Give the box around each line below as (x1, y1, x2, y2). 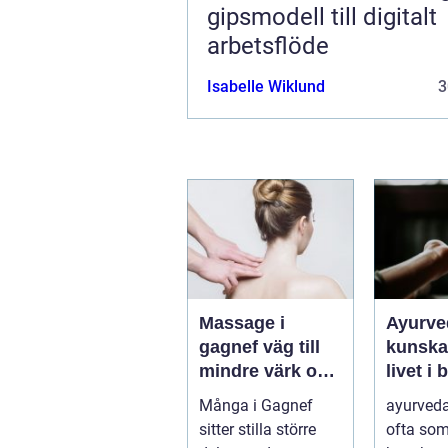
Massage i (199, 312, 285, 333)
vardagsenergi (199, 408, 322, 429)
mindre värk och (199, 360, 338, 381)
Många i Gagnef (199, 395, 313, 415)
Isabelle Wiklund (207, 76, 325, 96)
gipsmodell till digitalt (207, 2, 437, 31)
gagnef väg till (199, 336, 263, 357)
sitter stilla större (199, 419, 316, 439)
